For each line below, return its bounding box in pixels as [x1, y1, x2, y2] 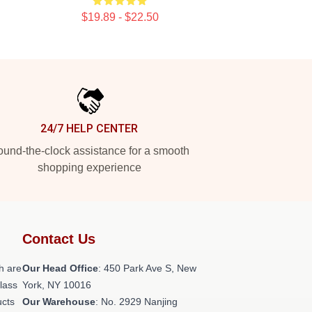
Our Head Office [22, 263, 98, 274]
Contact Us [22, 231, 95, 247]
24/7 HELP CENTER [40, 122, 138, 135]
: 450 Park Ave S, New [98, 263, 196, 274]
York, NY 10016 [22, 279, 91, 290]
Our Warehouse [22, 296, 95, 307]
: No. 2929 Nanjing [95, 296, 178, 307]
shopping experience [37, 162, 141, 173]
